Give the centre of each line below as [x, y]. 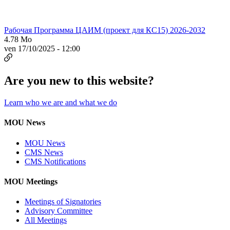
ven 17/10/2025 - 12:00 [42, 49]
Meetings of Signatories [63, 202]
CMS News [44, 152]
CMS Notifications [55, 161]
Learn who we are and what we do [61, 102]
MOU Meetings [31, 181]
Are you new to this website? [79, 81]
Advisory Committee [59, 211]
